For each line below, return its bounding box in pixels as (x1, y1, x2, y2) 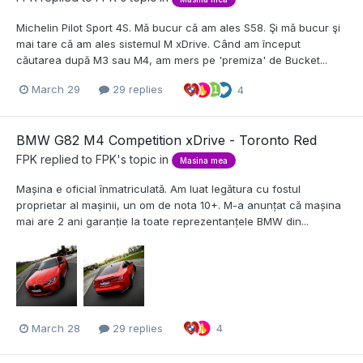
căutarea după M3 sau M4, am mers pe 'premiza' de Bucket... (16, 53, 327, 66)
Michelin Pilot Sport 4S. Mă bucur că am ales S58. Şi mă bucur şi (16, 20, 340, 34)
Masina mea (180, 155, 228, 165)
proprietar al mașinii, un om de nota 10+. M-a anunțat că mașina (16, 198, 341, 211)
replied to (37, 152, 96, 166)
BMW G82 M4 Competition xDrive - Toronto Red (16, 131, 317, 148)
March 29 (32, 83, 80, 96)
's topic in (117, 152, 172, 166)
